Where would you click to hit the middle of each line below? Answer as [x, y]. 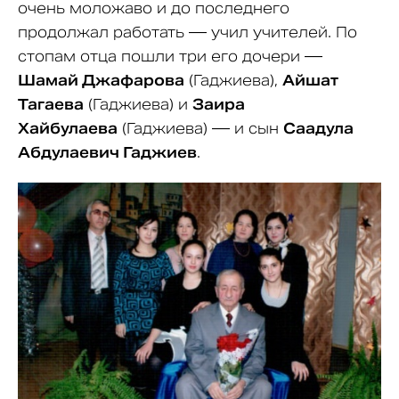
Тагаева [51, 105]
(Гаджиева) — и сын [200, 129]
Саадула [318, 129]
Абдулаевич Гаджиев [107, 153]
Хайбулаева [68, 129]
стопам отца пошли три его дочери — [170, 57]
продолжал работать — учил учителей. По [187, 33]
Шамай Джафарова [101, 81]
